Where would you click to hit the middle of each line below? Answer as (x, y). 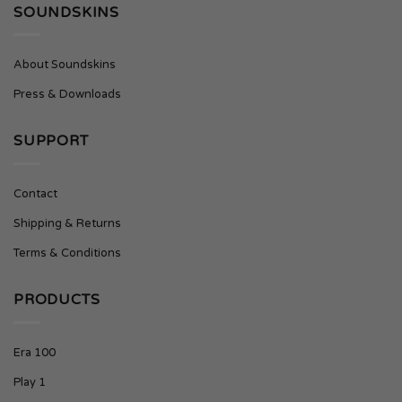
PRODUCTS (57, 299)
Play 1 (30, 382)
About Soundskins (65, 65)
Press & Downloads (67, 95)
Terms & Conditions (67, 253)
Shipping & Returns (67, 223)
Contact (35, 193)
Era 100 (35, 352)
